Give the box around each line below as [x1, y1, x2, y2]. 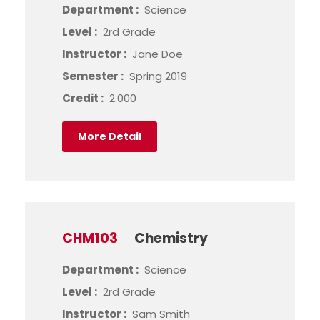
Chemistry [134, 229, 208, 248]
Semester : [62, 69, 126, 84]
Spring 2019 [129, 69, 187, 84]
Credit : [62, 91, 106, 106]
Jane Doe [132, 46, 183, 61]
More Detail [78, 129, 141, 144]
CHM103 [62, 229, 118, 248]
